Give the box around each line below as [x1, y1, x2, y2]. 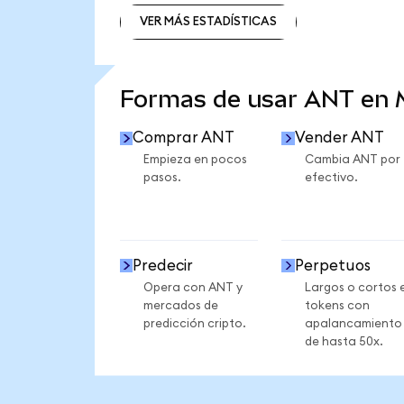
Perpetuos [294, 257, 371, 273]
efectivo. [304, 171, 358, 185]
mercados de [142, 298, 218, 312]
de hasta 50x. [304, 335, 383, 348]
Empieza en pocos [142, 153, 247, 167]
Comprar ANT [133, 130, 235, 146]
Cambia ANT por [304, 153, 400, 167]
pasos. [142, 171, 181, 185]
